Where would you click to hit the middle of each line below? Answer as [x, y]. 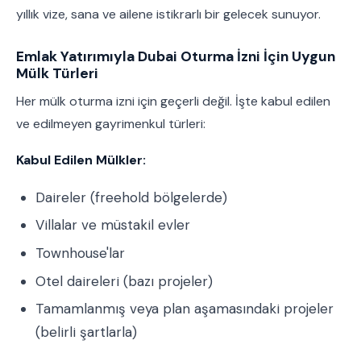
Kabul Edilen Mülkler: [81, 160]
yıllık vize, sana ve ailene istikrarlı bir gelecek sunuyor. [168, 14]
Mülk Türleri [57, 73]
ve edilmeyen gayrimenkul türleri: [111, 123]
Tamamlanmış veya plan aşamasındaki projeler [185, 309]
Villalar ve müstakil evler [113, 225]
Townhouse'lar [80, 253]
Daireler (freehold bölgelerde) [131, 197]
